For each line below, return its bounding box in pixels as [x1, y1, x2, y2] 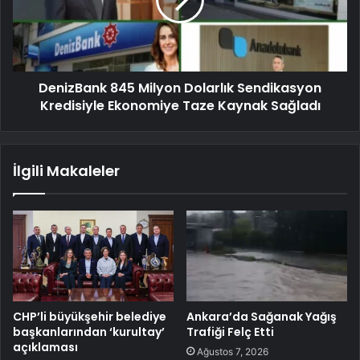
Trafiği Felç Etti [186, 323, 274, 340]
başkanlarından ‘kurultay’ [13, 323, 165, 340]
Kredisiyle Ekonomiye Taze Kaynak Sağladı [39, 96, 321, 115]
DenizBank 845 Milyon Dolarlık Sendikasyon [39, 78, 321, 97]
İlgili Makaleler [13, 160, 120, 181]
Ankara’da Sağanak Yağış [186, 308, 337, 325]
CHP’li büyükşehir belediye [13, 308, 166, 325]
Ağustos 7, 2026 [197, 345, 268, 358]
